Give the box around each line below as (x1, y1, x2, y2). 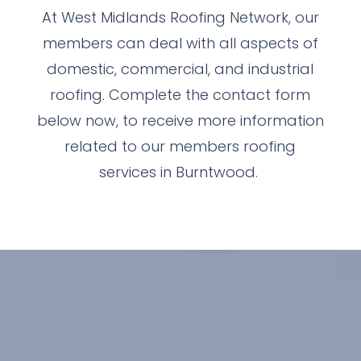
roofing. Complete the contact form (50, 84, 311, 105)
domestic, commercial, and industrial (47, 58, 314, 79)
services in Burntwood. (98, 161, 262, 182)
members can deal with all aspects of (42, 32, 318, 53)
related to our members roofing (64, 135, 297, 156)
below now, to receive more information (36, 110, 324, 131)
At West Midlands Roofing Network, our (41, 6, 319, 27)
